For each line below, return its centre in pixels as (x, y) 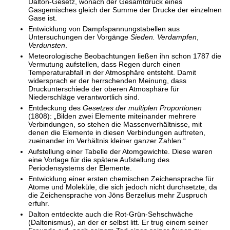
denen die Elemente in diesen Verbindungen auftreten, (117, 132)
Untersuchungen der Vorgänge (79, 37)
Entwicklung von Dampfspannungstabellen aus (104, 28)
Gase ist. (43, 18)
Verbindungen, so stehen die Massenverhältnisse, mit (115, 124)
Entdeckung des (55, 108)
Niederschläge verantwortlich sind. (84, 97)
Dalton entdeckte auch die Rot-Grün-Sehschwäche (111, 214)
